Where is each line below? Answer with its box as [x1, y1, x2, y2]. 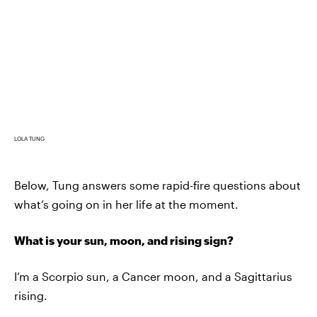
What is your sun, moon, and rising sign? [14, 234, 234, 248]
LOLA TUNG [14, 135, 45, 143]
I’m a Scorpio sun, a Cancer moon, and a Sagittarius [14, 270, 292, 284]
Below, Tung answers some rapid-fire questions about [14, 178, 301, 192]
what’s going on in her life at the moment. [14, 197, 238, 212]
